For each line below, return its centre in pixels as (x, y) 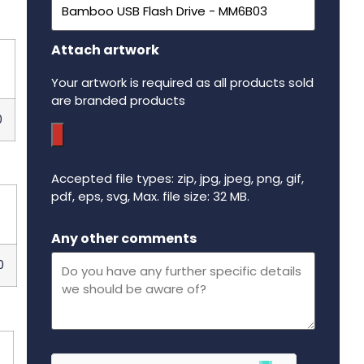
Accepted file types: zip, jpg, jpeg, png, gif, (177, 179)
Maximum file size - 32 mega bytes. (161, 227)
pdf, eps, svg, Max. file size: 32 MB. (150, 197)
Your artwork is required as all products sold (182, 83)
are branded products (118, 101)
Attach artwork (105, 50)
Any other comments (123, 238)
